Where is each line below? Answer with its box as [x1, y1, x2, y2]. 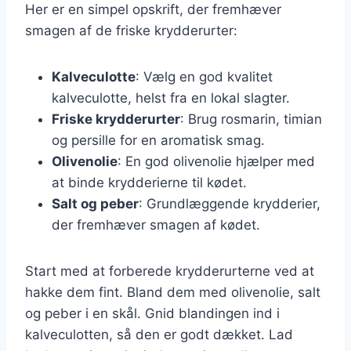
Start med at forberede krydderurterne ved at [25, 262, 314, 279]
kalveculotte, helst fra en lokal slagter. [52, 89, 290, 106]
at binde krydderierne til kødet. [52, 174, 247, 190]
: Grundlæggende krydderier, [139, 195, 320, 212]
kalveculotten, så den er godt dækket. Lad [25, 326, 293, 342]
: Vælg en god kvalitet [136, 68, 273, 85]
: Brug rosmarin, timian [180, 110, 322, 127]
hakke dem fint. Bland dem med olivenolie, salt [25, 284, 320, 300]
